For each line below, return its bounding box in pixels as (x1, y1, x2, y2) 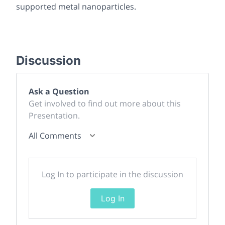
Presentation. (29, 109, 80, 121)
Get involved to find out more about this (29, 97, 181, 109)
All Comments (29, 130, 81, 141)
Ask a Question (29, 85, 89, 97)
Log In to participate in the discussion (42, 168, 183, 180)
